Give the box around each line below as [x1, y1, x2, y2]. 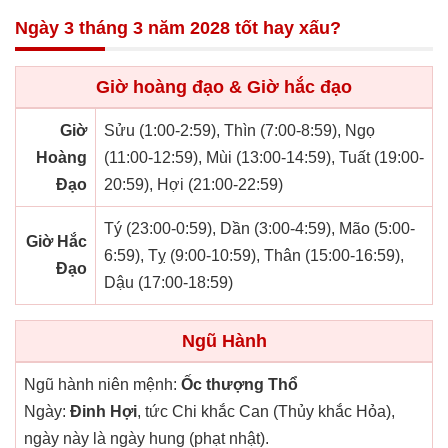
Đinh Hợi [70, 403, 137, 421]
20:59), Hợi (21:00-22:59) [104, 176, 283, 194]
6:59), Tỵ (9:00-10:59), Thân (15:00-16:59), [104, 247, 404, 265]
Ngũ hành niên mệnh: [24, 376, 181, 394]
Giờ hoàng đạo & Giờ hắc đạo [96, 77, 352, 98]
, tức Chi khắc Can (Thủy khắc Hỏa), [137, 403, 395, 421]
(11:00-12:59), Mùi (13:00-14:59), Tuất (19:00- [104, 149, 424, 167]
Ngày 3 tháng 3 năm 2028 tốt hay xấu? [15, 18, 341, 39]
